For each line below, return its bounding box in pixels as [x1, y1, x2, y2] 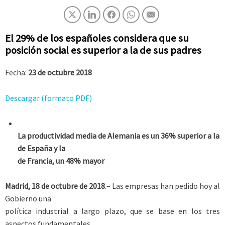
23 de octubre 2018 [28, 67, 92, 77]
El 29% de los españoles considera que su [5, 32, 189, 45]
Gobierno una [5, 193, 51, 204]
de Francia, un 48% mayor [18, 156, 104, 166]
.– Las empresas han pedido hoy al [105, 181, 220, 191]
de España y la [18, 143, 65, 154]
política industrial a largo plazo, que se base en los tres [5, 206, 220, 216]
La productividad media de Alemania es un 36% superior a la [18, 131, 219, 141]
